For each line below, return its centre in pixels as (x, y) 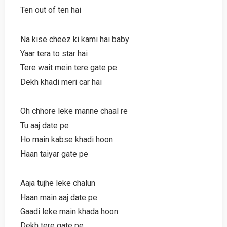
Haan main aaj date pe (59, 197)
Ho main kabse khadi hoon (67, 139)
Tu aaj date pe (45, 125)
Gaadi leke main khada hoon (69, 211)
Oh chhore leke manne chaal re (74, 111)
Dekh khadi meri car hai (61, 82)
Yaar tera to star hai (54, 53)
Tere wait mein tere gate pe (69, 67)
